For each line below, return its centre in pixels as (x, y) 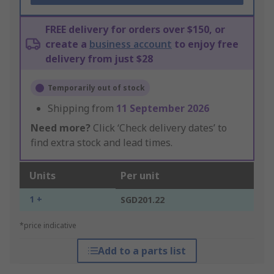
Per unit (140, 176)
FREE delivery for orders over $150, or (135, 30)
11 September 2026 (163, 109)
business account (131, 44)
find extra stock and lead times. (102, 143)
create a (67, 44)
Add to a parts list (142, 251)
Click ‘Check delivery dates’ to (159, 128)
